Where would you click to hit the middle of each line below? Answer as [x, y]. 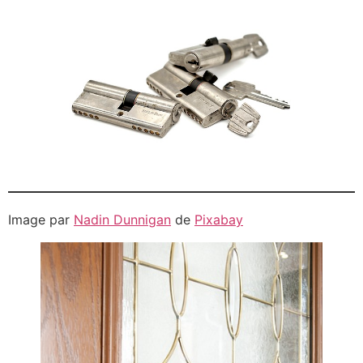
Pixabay [219, 219]
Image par [41, 219]
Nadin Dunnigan [122, 219]
